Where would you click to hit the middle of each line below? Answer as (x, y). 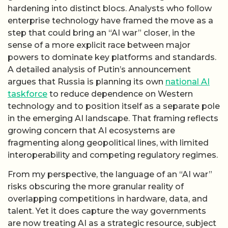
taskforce (27, 94)
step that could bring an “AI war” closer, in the (101, 33)
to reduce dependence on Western (120, 94)
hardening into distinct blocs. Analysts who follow (110, 8)
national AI (188, 81)
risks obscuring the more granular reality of (96, 187)
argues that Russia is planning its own (87, 81)
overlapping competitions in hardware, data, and (108, 199)
